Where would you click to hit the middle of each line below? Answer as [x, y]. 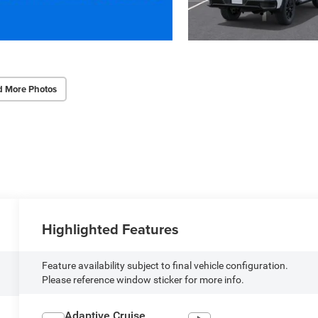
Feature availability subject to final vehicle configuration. [165, 265]
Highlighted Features [111, 229]
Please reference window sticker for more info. [143, 279]
